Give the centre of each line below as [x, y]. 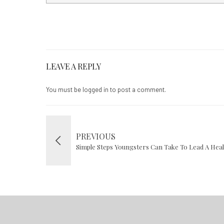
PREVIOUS [96, 136]
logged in [95, 90]
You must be [64, 90]
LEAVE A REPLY [73, 66]
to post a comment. [137, 90]
